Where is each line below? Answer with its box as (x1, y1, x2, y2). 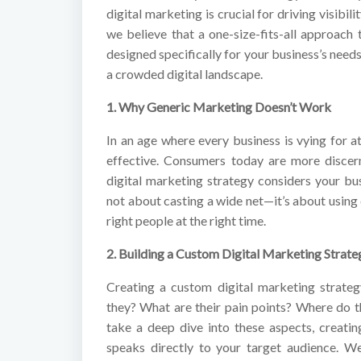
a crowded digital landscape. (106, 65, 263, 81)
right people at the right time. (106, 212, 266, 228)
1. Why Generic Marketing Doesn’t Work (106, 98, 331, 114)
